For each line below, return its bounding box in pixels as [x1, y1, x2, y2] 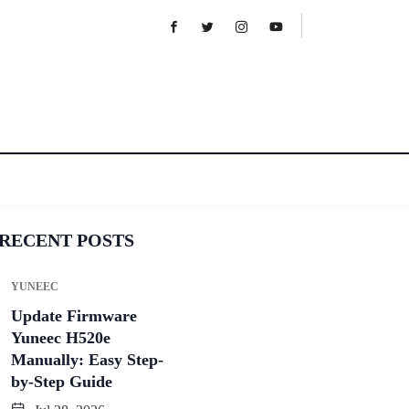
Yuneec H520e [11, 329, 110, 348]
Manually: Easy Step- [11, 351, 163, 370]
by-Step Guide [11, 372, 112, 392]
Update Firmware [11, 307, 137, 326]
